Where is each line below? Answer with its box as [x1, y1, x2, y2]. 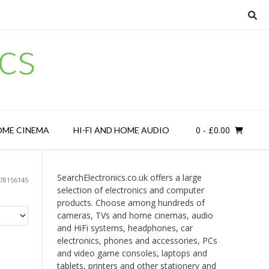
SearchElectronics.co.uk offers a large [56, 172, 202, 183]
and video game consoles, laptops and [56, 247, 207, 259]
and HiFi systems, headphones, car [56, 222, 193, 234]
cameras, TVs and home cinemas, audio [56, 210, 213, 221]
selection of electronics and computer [56, 184, 204, 196]
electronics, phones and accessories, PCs [56, 235, 217, 246]
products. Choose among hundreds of [56, 197, 205, 208]
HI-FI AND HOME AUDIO [73, 125, 169, 135]
